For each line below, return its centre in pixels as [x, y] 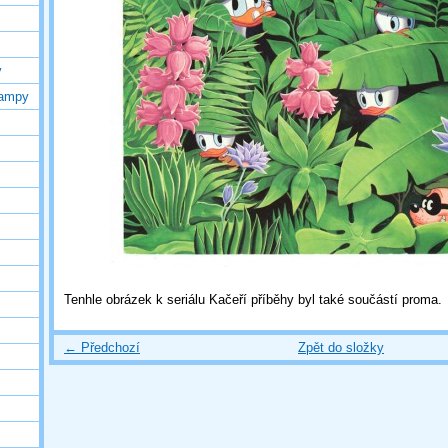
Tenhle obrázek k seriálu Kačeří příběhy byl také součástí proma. [253, 299]
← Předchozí [102, 347]
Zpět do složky [341, 347]
